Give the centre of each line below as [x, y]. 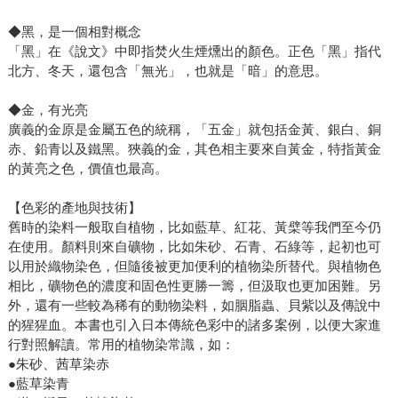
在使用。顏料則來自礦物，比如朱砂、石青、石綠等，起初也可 [194, 247]
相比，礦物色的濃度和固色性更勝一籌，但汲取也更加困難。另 [194, 286]
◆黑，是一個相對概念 [74, 32]
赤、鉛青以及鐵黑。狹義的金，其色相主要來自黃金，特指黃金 [194, 149]
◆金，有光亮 [48, 110]
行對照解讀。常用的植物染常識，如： [121, 345]
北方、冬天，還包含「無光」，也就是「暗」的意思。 [167, 71]
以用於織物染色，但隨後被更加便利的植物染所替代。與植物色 [194, 267]
